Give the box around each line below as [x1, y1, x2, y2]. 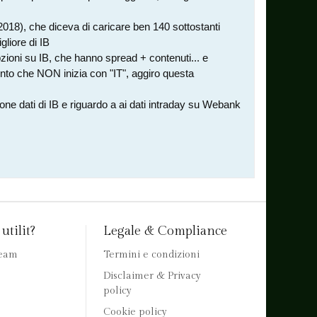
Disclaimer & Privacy [103, 270, 202, 282]
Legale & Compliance [103, 224, 228, 238]
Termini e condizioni [103, 249, 200, 260]
